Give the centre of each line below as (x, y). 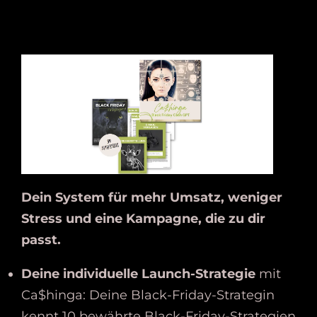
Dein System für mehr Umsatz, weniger (152, 198)
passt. (41, 240)
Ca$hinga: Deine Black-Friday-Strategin (148, 295)
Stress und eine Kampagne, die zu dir (143, 219)
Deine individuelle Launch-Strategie (138, 274)
